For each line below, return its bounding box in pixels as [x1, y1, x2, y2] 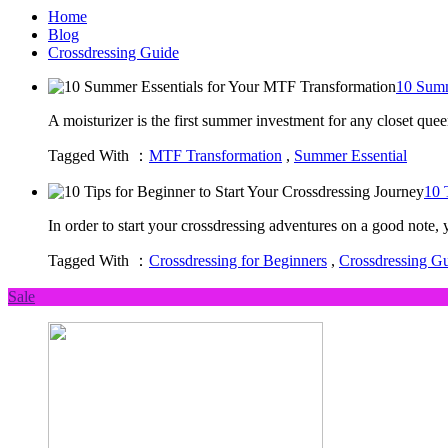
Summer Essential [294, 147, 407, 164]
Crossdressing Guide [48, 44, 179, 61]
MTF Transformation [149, 147, 282, 164]
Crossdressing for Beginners [149, 252, 327, 269]
